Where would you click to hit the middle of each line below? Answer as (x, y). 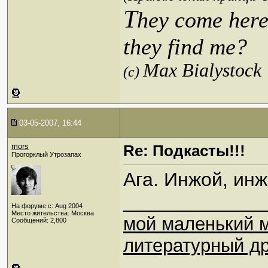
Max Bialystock (202, 71)
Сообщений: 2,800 (39, 220)
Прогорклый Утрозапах (46, 154)
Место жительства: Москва (53, 213)
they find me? (185, 47)
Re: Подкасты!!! (184, 151)
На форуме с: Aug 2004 (47, 206)
